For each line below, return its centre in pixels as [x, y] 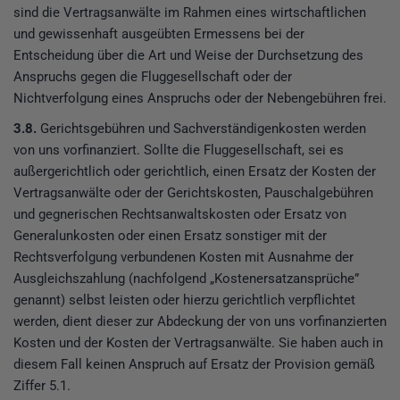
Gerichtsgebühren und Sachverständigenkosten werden [201, 129]
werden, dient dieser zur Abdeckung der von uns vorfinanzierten [200, 322]
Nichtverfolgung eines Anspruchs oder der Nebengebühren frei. [200, 99]
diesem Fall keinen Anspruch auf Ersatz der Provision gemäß [194, 365]
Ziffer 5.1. [42, 386]
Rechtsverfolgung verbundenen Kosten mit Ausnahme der [183, 258]
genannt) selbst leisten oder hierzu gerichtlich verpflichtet [184, 300]
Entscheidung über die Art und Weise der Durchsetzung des [188, 56]
